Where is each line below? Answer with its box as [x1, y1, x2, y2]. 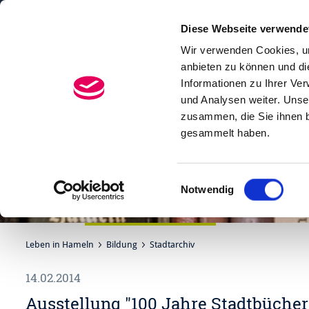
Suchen [230, 40, 269, 54]
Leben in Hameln [26, 239, 94, 250]
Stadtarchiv [150, 239, 195, 250]
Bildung [106, 239, 137, 250]
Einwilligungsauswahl [180, 175, 277, 187]
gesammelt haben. [181, 127, 270, 139]
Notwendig [181, 183, 235, 195]
